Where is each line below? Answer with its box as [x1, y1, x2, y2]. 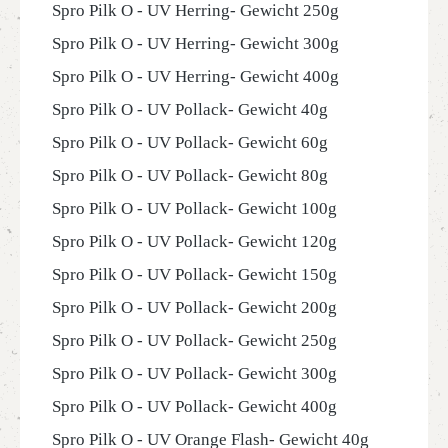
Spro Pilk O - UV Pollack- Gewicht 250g [52, 331, 337, 350]
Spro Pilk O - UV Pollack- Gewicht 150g [52, 265, 337, 284]
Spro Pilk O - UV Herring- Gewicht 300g [52, 34, 339, 53]
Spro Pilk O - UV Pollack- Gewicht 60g [52, 133, 328, 152]
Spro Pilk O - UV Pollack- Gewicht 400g [52, 397, 337, 416]
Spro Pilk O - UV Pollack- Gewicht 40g [52, 100, 328, 119]
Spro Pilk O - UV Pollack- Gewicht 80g [52, 166, 328, 185]
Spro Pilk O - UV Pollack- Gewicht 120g [52, 232, 337, 251]
